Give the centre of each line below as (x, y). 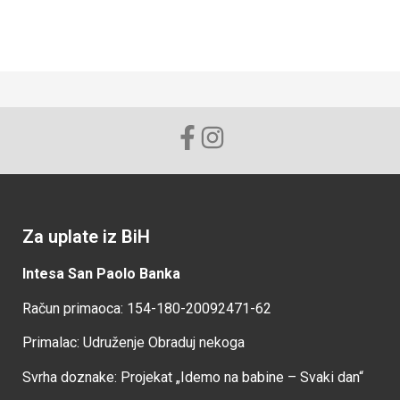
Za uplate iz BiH (87, 237)
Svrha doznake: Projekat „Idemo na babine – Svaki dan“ (193, 377)
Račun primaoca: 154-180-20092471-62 (147, 308)
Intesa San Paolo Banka (102, 274)
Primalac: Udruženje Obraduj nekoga (134, 343)
